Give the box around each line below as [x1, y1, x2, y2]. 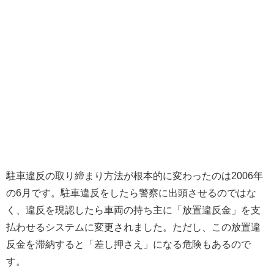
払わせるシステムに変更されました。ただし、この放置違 [6, 221, 261, 232]
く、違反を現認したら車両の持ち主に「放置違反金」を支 [6, 204, 261, 215]
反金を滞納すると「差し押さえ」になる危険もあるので [6, 239, 251, 249]
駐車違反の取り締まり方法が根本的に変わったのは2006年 [6, 170, 263, 180]
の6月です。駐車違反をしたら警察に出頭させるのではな [6, 187, 256, 198]
